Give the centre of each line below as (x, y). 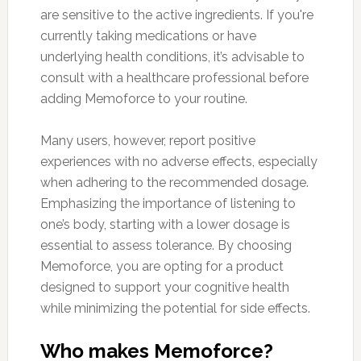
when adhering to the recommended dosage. (174, 183)
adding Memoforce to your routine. (143, 99)
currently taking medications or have (148, 36)
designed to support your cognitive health (164, 288)
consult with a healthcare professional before (174, 78)
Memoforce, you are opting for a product (162, 267)
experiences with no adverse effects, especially (178, 162)
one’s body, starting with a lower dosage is (165, 225)
